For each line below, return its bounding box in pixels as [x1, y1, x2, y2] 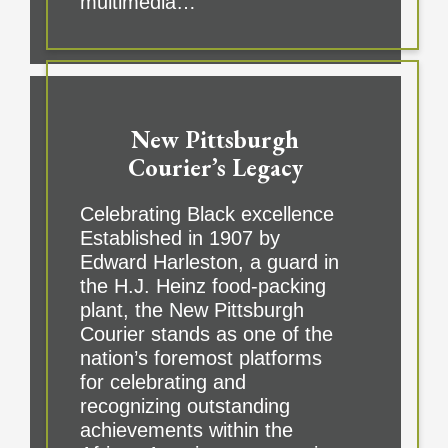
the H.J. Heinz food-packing [79, 275, 326, 298]
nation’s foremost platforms [79, 347, 322, 370]
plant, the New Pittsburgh [79, 299, 304, 322]
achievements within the [79, 419, 293, 442]
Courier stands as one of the [79, 323, 333, 346]
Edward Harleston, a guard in [79, 251, 339, 274]
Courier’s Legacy [127, 152, 303, 184]
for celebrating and [79, 371, 246, 394]
